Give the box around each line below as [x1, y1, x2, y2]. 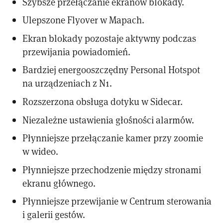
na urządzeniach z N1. [22, 77, 112, 90]
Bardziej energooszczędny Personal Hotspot [22, 63, 201, 76]
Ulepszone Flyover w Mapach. [22, 13, 145, 26]
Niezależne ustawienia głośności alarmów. [22, 113, 195, 126]
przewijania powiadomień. [22, 45, 131, 58]
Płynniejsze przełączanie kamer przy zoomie [22, 131, 204, 144]
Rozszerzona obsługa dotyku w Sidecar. [22, 95, 183, 108]
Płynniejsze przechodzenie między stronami [22, 163, 202, 176]
